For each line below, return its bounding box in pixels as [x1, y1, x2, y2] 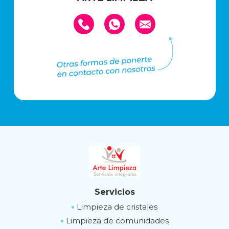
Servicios [94, 187, 135, 197]
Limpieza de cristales [77, 202, 157, 212]
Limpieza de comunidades [65, 216, 169, 225]
